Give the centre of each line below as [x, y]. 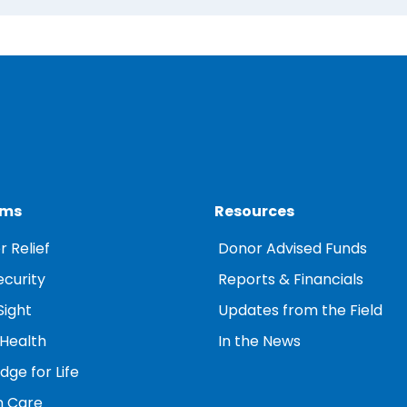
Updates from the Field [300, 311]
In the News [259, 342]
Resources [254, 212]
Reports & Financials [290, 280]
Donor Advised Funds [292, 249]
